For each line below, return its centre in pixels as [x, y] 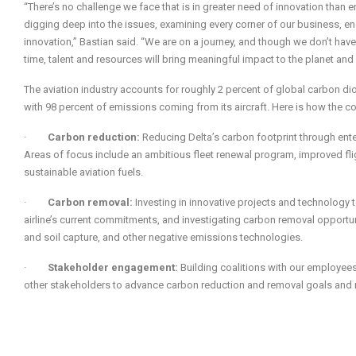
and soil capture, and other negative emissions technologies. [163, 237]
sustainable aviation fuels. [83, 172]
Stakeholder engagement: [114, 267]
